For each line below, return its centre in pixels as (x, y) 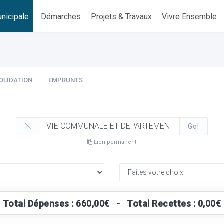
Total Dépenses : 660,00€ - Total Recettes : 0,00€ (112, 204)
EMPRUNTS (66, 80)
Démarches (61, 17)
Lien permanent (115, 142)
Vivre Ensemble (190, 17)
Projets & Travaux (122, 17)
